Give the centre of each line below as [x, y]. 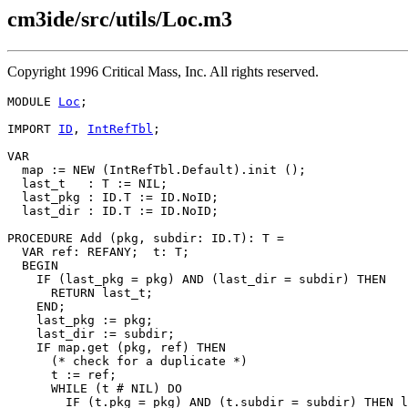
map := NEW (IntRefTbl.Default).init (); [157, 169]
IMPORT [33, 128]
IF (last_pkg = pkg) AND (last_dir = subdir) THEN [197, 279]
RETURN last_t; [80, 292]
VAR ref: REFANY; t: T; [98, 251]
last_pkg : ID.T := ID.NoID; [113, 197]
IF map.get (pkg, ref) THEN [117, 347]
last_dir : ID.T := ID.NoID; [113, 210]
